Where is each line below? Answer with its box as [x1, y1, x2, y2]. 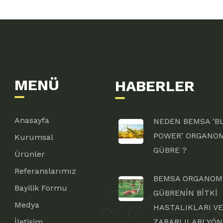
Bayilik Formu [14, 183, 67, 193]
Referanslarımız [14, 166, 76, 176]
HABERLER [115, 77, 195, 95]
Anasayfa [14, 115, 49, 125]
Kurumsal [14, 132, 53, 142]
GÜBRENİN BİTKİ [153, 188, 218, 198]
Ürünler [14, 149, 45, 159]
